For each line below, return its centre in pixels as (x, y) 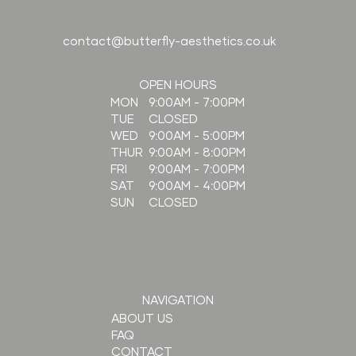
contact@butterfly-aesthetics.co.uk (169, 41)
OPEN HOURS (178, 85)
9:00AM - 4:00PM (197, 186)
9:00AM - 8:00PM (197, 153)
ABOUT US (142, 319)
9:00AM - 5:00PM (197, 136)
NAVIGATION (178, 301)
